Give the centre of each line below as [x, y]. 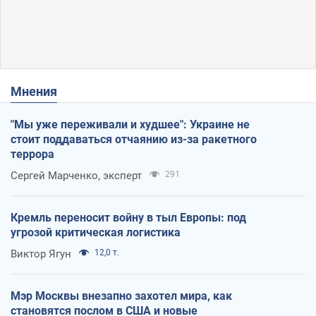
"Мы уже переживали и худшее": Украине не [130, 124]
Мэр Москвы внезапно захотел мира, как [121, 296]
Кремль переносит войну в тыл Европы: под [128, 217]
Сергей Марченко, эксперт [76, 175]
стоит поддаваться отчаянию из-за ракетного [134, 139]
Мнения [39, 91]
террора [32, 154]
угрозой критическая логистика [96, 232]
